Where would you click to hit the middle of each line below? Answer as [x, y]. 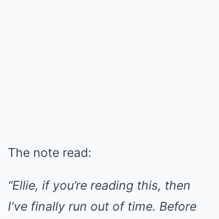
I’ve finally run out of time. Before [102, 206]
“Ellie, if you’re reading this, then [99, 185]
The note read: [50, 153]
